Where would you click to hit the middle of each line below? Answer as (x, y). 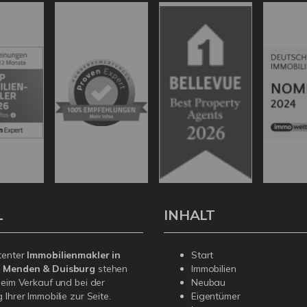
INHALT (190, 215)
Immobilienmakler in (74, 255)
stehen (112, 269)
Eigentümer (216, 296)
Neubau (209, 283)
